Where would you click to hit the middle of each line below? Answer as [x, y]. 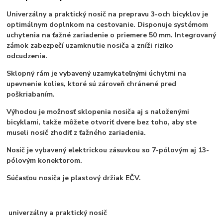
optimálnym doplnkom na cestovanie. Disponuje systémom [108, 25]
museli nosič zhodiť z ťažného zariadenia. [77, 133]
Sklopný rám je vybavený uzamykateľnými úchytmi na [97, 74]
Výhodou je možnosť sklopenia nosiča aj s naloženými [98, 112]
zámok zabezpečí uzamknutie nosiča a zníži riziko [90, 46]
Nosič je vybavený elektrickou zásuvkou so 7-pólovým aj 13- [108, 150]
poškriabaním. [32, 95]
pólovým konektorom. [46, 161]
